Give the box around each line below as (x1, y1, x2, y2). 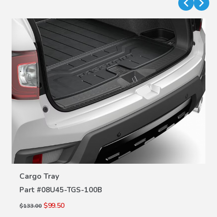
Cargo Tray (19, 170, 59, 182)
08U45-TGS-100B (41, 185, 102, 195)
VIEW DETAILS (85, 153, 132, 161)
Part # (19, 185, 41, 195)
